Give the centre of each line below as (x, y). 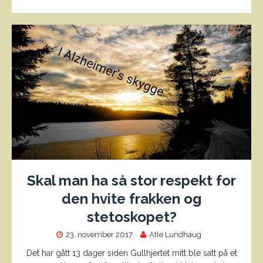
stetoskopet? (131, 217)
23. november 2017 (99, 234)
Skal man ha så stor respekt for (131, 180)
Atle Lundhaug (175, 234)
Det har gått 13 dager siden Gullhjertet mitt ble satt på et (131, 253)
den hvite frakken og (131, 198)
